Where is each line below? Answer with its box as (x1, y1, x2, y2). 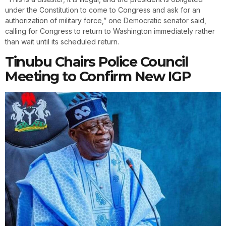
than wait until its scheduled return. (5, 37, 119, 46)
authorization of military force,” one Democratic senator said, (5, 16, 206, 25)
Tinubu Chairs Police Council (5, 53, 188, 70)
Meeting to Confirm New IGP (5, 68, 190, 85)
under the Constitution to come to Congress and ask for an (5, 6, 200, 15)
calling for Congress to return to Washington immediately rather (5, 27, 215, 36)
